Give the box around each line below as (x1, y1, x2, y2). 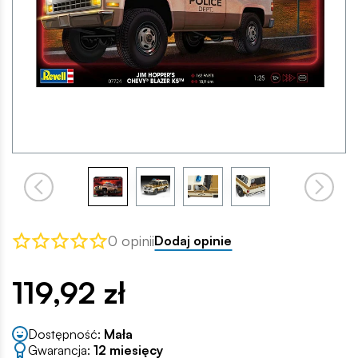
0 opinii (108, 231, 154, 249)
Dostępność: (28, 325, 104, 342)
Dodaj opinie (154, 232, 232, 249)
